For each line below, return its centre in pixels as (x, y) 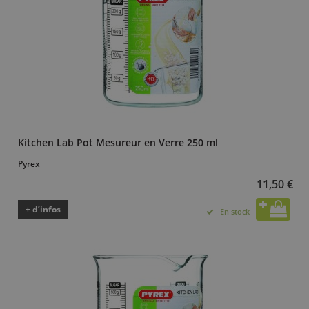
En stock (235, 211)
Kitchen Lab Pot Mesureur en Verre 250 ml (118, 142)
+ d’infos (43, 209)
